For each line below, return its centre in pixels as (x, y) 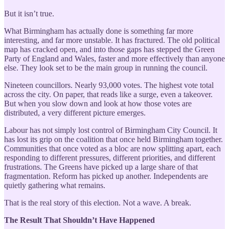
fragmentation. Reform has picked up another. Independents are (106, 176)
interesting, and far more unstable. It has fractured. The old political (112, 40)
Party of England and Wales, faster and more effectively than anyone (114, 58)
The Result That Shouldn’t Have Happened (79, 220)
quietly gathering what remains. (55, 185)
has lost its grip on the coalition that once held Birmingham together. (113, 139)
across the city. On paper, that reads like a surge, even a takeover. (108, 94)
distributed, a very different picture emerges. (75, 112)
